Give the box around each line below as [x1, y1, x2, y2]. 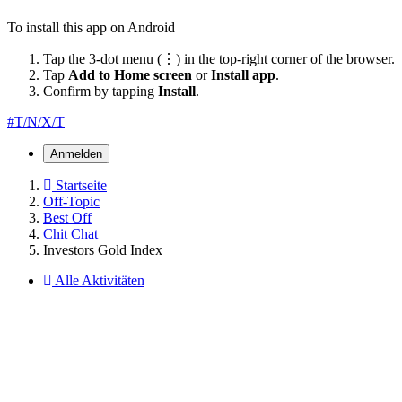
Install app [211, 66, 275, 83]
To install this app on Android [7, 19, 175, 35]
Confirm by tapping [43, 83, 158, 99]
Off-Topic [43, 193, 100, 209]
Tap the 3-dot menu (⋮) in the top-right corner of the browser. [43, 50, 395, 66]
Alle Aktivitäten [55, 272, 144, 288]
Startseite [56, 177, 107, 193]
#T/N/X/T [7, 113, 65, 129]
